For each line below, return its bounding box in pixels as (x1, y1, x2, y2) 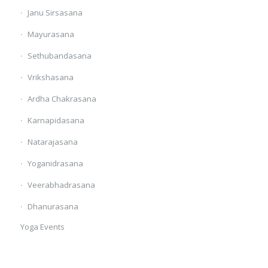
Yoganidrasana (27, 158, 83, 169)
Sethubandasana (27, 50, 92, 62)
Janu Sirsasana (27, 7, 83, 19)
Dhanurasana (27, 201, 78, 212)
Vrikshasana (27, 72, 74, 83)
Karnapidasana (27, 115, 84, 126)
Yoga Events (20, 221, 65, 233)
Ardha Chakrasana (27, 93, 96, 105)
